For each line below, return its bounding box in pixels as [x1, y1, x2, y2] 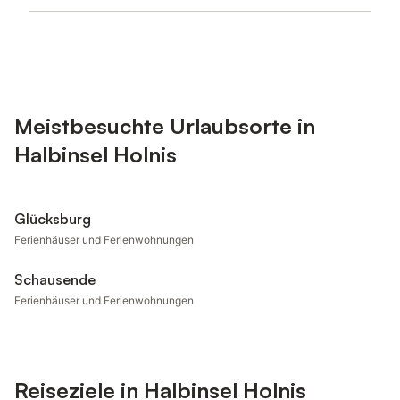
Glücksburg [14, 210, 91, 228]
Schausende [14, 271, 96, 288]
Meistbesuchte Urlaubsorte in [14, 112, 315, 139]
